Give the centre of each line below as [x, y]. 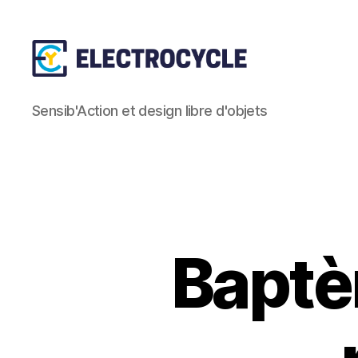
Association [70, 102]
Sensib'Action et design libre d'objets [150, 111]
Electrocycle [73, 119]
